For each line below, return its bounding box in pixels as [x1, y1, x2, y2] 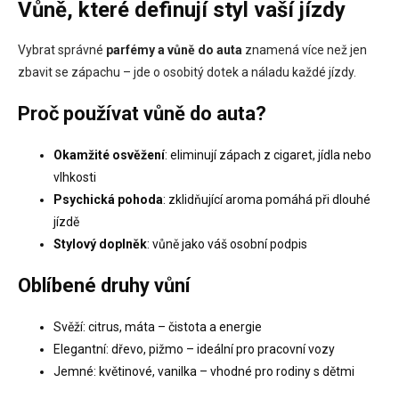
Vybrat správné [18, 42, 106, 57]
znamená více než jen [242, 42, 367, 57]
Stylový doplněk [53, 236, 147, 251]
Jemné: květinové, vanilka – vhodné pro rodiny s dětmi [53, 363, 354, 379]
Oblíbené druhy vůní [18, 273, 191, 297]
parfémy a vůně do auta [106, 42, 242, 57]
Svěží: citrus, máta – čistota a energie [53, 319, 262, 334]
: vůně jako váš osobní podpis [147, 236, 307, 251]
